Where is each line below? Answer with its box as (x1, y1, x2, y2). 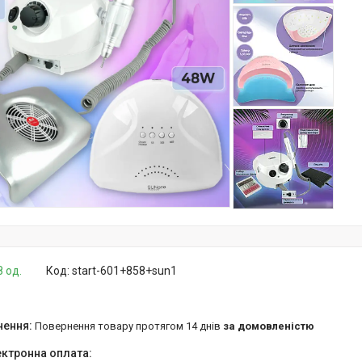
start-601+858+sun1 (72, 264, 177, 277)
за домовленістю (223, 320, 314, 332)
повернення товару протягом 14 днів (42, 320, 223, 332)
